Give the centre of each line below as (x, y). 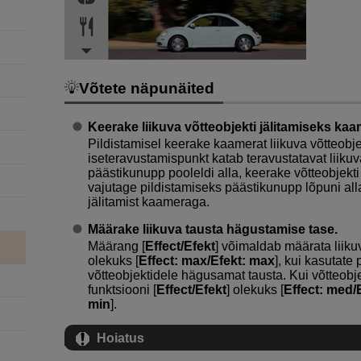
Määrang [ (116, 246)
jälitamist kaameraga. (148, 201)
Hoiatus (120, 338)
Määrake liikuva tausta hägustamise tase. (212, 229)
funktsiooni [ (122, 289)
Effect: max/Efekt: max (206, 260)
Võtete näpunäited (146, 89)
